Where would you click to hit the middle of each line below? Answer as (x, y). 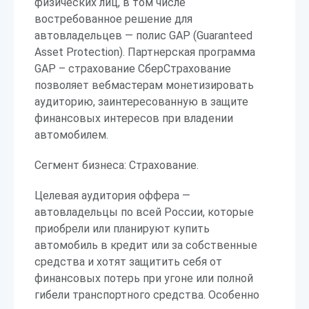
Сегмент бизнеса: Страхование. (117, 165)
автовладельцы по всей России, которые (144, 212)
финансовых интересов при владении (134, 118)
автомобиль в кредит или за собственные (146, 245)
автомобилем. (71, 135)
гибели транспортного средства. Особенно (147, 295)
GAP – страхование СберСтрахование (133, 69)
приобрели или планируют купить (122, 229)
